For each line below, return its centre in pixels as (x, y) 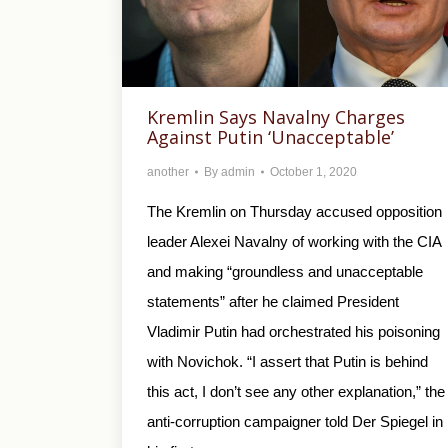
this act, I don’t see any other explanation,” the (296, 391)
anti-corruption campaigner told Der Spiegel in (295, 421)
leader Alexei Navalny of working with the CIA (294, 241)
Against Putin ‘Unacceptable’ (270, 136)
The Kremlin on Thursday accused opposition (294, 211)
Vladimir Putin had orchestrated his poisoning (293, 331)
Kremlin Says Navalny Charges (276, 116)
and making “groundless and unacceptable (285, 271)
